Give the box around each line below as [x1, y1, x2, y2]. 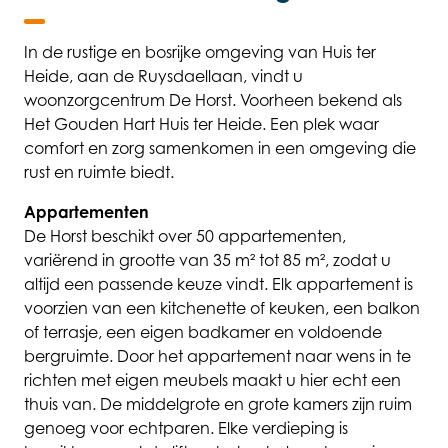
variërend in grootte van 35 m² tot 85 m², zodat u [24, 250, 391, 271]
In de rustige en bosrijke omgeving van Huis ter [24, 42, 376, 63]
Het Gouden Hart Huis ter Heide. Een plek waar [24, 114, 379, 135]
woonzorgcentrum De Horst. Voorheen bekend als [24, 90, 402, 111]
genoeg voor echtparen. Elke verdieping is [24, 418, 348, 439]
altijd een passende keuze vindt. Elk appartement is [24, 274, 413, 295]
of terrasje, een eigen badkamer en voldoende [24, 322, 382, 343]
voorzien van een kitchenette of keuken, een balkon [24, 298, 420, 319]
